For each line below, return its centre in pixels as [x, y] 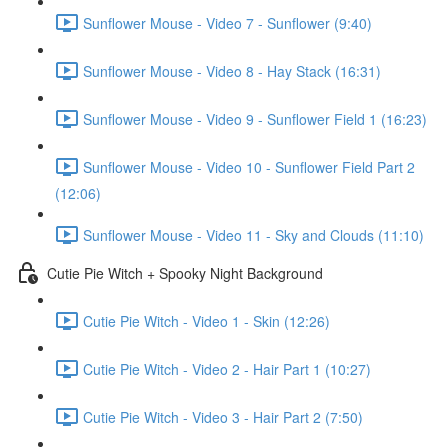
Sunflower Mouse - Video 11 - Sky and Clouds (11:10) [253, 234]
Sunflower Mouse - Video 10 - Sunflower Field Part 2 [249, 166]
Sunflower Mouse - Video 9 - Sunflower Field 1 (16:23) [255, 118]
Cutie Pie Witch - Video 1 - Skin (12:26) [206, 320]
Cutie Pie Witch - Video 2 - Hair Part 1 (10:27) [227, 368]
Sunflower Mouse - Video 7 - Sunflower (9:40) [227, 22]
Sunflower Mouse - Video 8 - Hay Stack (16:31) [232, 70]
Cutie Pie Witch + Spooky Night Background [185, 272]
